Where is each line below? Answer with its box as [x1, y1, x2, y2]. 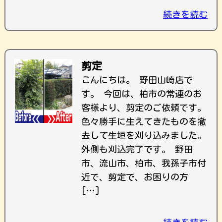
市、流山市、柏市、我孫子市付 [81, 159, 206, 167]
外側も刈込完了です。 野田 [81, 145, 193, 154]
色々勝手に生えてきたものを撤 [81, 117, 206, 126]
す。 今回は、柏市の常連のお [81, 89, 202, 98]
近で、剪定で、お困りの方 [81, 172, 188, 181]
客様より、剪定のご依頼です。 [81, 103, 206, 112]
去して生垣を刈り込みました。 [81, 131, 206, 140]
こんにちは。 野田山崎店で [81, 75, 193, 84]
